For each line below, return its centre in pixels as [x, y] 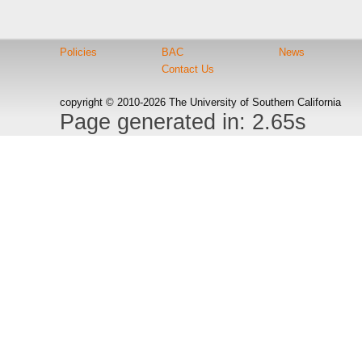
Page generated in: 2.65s [183, 122]
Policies [78, 52]
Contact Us [187, 69]
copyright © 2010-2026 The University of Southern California [200, 102]
